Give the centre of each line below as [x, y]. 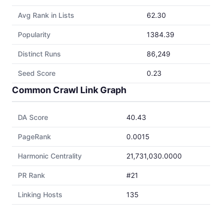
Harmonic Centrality [50, 156]
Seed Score [37, 73]
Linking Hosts [40, 194]
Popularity [34, 34]
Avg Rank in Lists [46, 15]
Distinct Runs [39, 54]
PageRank [34, 137]
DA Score [33, 117]
